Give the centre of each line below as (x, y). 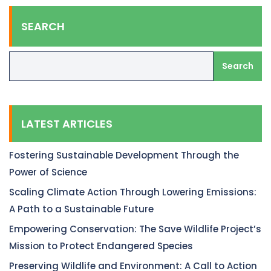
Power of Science (48, 172)
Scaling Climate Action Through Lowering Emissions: (133, 192)
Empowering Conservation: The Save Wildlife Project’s (135, 229)
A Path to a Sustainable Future (81, 209)
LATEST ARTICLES (67, 124)
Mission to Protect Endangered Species (101, 246)
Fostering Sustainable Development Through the (124, 155)
